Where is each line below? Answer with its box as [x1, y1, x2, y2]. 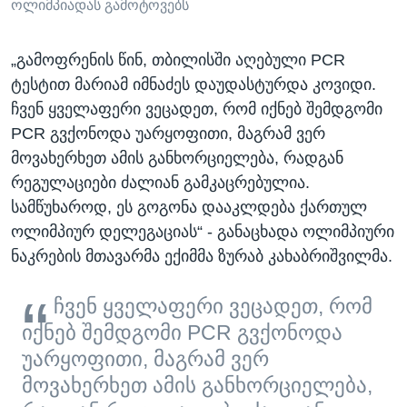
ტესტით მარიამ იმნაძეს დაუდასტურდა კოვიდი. [11, 75, 376, 94]
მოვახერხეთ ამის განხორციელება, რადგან [11, 149, 343, 168]
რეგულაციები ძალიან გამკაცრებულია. [11, 174, 310, 193]
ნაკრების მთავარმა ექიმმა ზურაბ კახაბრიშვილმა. [11, 247, 392, 266]
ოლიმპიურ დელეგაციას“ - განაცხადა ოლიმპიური [11, 223, 394, 242]
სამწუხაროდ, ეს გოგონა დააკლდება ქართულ [11, 198, 367, 217]
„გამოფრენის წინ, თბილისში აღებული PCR [11, 51, 345, 70]
